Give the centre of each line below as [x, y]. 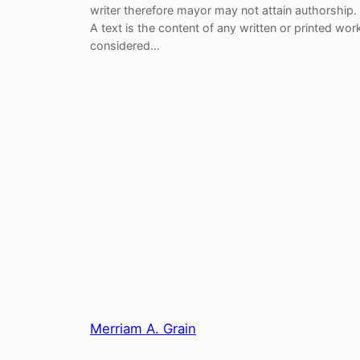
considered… [125, 45]
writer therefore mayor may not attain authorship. [223, 10]
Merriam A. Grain [143, 329]
